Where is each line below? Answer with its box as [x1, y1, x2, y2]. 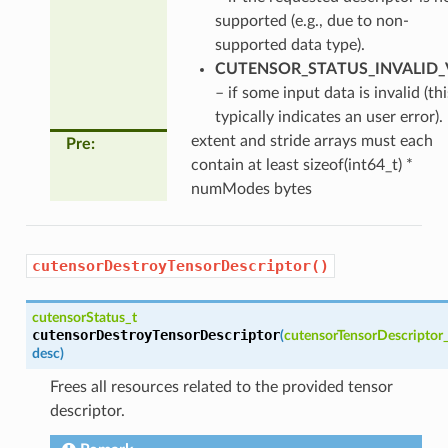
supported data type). [214, 36, 365, 53]
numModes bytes [190, 180, 312, 197]
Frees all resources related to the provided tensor [49, 378, 393, 395]
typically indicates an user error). [214, 108, 443, 125]
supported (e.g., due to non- [214, 12, 409, 29]
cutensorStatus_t [31, 309, 137, 325]
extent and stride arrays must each [190, 132, 433, 149]
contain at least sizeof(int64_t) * [190, 156, 413, 173]
